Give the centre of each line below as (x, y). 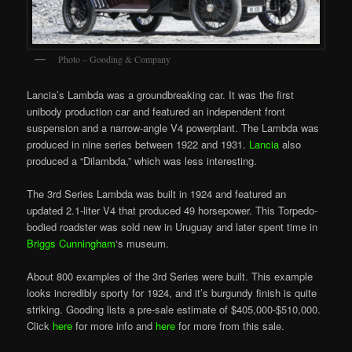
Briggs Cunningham (71, 244)
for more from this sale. (230, 326)
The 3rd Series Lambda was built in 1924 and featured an (157, 194)
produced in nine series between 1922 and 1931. (138, 144)
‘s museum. (143, 244)
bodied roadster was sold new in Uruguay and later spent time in (172, 227)
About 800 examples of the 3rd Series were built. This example (170, 277)
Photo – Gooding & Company (115, 59)
